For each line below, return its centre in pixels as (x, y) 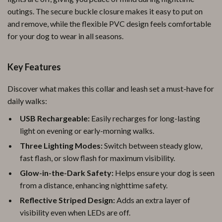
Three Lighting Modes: (61, 145)
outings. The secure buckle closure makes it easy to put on (105, 11)
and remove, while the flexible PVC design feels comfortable (109, 24)
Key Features (34, 67)
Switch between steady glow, (152, 145)
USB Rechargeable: (55, 118)
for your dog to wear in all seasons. (65, 36)
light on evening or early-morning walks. (87, 131)
